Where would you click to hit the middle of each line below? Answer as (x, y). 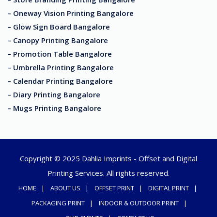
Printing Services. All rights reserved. (108, 173)
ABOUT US (65, 188)
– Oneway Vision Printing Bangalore (70, 13)
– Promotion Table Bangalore (60, 54)
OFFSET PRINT (114, 188)
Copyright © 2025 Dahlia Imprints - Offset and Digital (108, 159)
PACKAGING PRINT (58, 203)
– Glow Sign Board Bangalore (59, 27)
